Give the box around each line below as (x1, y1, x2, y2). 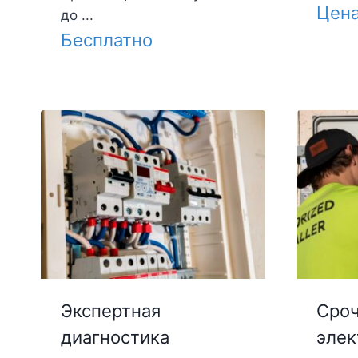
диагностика (60, 326, 169, 348)
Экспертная (60, 300, 161, 321)
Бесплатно (60, 29, 153, 50)
